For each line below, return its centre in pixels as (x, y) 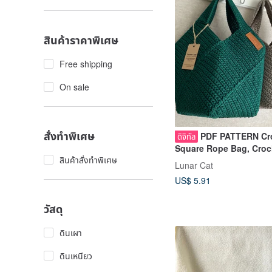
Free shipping (86, 64)
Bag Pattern (199, 160)
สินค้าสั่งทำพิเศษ (88, 160)
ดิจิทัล (186, 137)
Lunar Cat (194, 165)
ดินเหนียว (76, 256)
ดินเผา (71, 233)
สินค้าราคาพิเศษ (81, 40)
